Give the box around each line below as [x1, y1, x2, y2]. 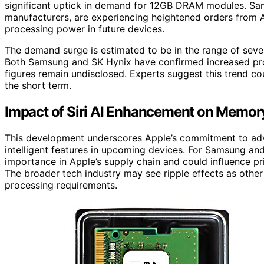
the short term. [5, 79, 71, 91]
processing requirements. [5, 179, 117, 191]
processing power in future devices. [5, 22, 164, 35]
